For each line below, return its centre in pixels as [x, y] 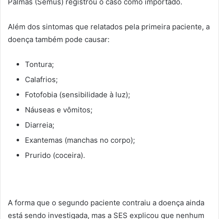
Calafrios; [41, 79]
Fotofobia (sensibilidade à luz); [77, 94]
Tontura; [39, 64]
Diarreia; [40, 125]
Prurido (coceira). [55, 155]
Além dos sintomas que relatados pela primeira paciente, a [109, 26]
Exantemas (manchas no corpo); [80, 140]
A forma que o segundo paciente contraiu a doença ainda [106, 202]
